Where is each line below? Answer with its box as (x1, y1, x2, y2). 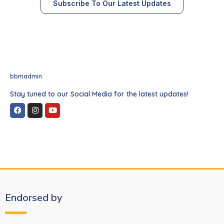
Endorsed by (5, 190, 62, 204)
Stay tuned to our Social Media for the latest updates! (10, 89, 188, 98)
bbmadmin (10, 72, 42, 80)
